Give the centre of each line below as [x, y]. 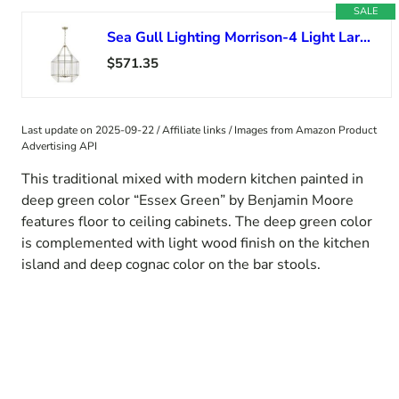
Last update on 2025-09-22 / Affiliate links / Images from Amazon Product [199, 130]
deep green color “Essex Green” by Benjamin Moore [187, 201]
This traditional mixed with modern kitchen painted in [192, 179]
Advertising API [59, 147]
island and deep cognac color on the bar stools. [171, 265]
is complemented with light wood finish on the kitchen [195, 244]
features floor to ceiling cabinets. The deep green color [197, 222]
